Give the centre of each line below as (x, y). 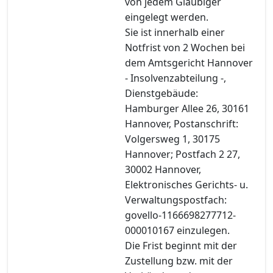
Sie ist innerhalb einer (175, 32)
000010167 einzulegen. (177, 230)
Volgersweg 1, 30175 (172, 139)
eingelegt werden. (167, 17)
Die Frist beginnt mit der (181, 245)
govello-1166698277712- (180, 215)
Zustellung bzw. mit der (179, 261)
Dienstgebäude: (161, 93)
